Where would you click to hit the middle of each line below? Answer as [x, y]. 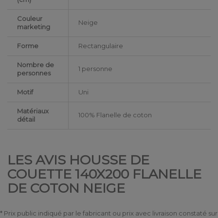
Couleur [30, 19]
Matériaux [33, 111]
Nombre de [36, 65]
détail [26, 119]
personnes [34, 73]
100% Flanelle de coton [115, 115]
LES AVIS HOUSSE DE [78, 160]
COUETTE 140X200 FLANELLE [104, 174]
